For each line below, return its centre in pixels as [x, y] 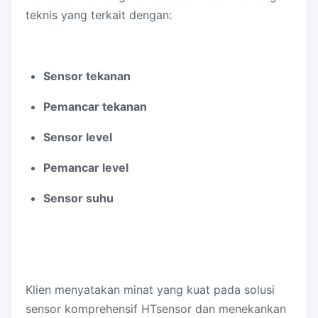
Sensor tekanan [87, 76]
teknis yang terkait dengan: [99, 15]
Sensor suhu [78, 198]
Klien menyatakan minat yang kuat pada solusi [150, 290]
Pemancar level [86, 168]
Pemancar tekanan [95, 106]
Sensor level [78, 137]
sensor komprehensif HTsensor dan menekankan [156, 309]
